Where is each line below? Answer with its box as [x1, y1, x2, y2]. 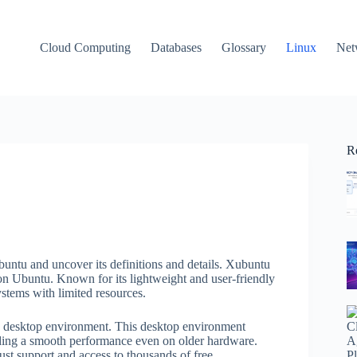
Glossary [222, 41, 267, 54]
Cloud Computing [40, 41, 131, 54]
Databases [151, 41, 202, 54]
